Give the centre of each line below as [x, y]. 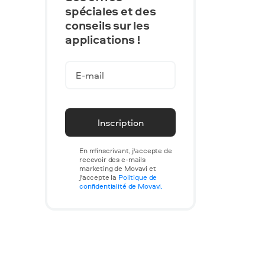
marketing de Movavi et [118, 168]
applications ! [103, 39]
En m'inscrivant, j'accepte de [126, 151]
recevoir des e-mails [112, 159]
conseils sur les [107, 25]
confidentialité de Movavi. [121, 186]
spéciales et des [111, 11]
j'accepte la [99, 177]
